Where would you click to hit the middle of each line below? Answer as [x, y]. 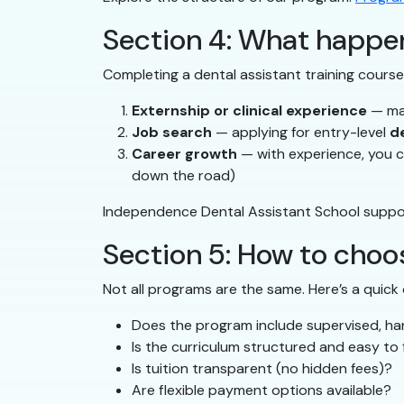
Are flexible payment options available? [262, 390]
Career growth [184, 154]
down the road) [184, 176]
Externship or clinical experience [249, 111]
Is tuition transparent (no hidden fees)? [262, 369]
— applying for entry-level [301, 133]
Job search [172, 133]
